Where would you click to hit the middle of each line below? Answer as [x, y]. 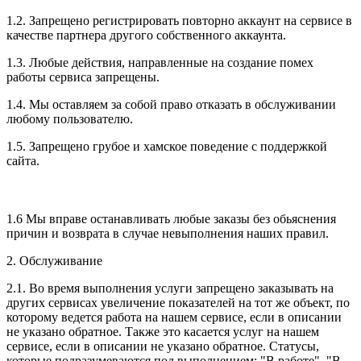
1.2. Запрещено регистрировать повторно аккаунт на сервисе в [179, 20]
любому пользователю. [70, 118]
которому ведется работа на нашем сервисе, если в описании [174, 317]
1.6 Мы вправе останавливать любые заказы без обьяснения [171, 218]
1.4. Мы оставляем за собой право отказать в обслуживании [171, 104]
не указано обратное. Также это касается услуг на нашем [163, 331]
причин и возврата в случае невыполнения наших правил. [168, 233]
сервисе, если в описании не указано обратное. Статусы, [163, 346]
